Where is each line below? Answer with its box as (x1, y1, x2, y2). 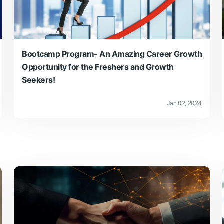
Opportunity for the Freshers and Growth (22, 61, 174, 72)
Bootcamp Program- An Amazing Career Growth (22, 48, 202, 59)
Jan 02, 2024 (166, 99, 202, 107)
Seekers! (22, 74, 55, 85)
